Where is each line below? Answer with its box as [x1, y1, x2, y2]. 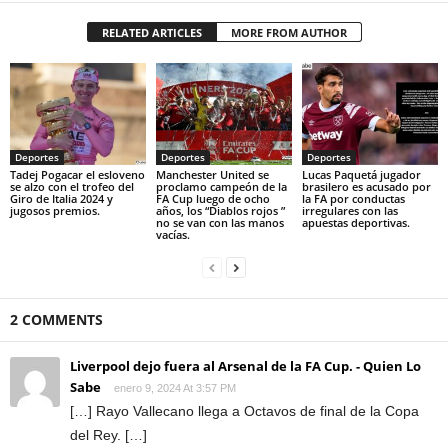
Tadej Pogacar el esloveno [10, 166, 145, 182]
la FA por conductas [301, 190, 405, 206]
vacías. [155, 226, 190, 242]
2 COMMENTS [10, 309, 103, 329]
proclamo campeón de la [155, 178, 287, 194]
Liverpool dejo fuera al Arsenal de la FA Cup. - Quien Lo [70, 356, 421, 375]
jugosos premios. [10, 202, 100, 218]
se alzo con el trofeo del [10, 178, 134, 194]
